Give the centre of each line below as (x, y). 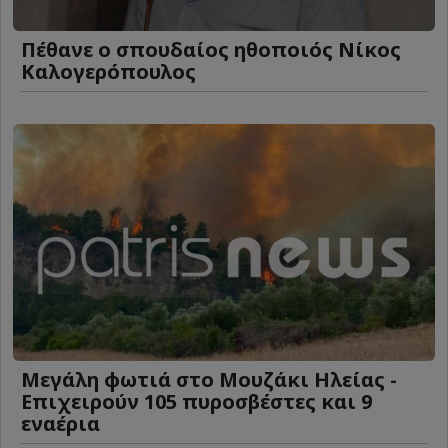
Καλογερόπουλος (108, 71)
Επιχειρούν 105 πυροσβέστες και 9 (196, 402)
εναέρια (60, 424)
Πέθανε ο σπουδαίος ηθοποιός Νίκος (211, 49)
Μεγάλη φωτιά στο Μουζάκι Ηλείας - (209, 380)
